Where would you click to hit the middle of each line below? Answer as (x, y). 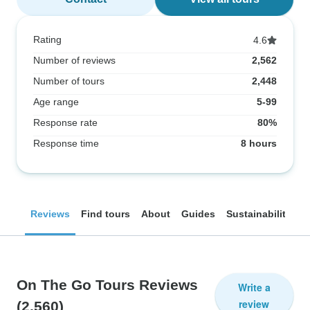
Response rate (65, 122)
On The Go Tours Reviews (107, 285)
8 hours (259, 143)
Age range (56, 102)
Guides (198, 214)
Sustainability (259, 214)
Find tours (106, 214)
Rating (47, 39)
